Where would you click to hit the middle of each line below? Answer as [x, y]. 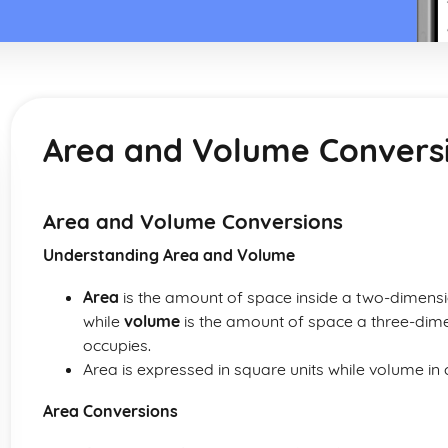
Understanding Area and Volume [169, 255]
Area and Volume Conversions [193, 221]
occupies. [117, 345]
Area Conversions [110, 411]
